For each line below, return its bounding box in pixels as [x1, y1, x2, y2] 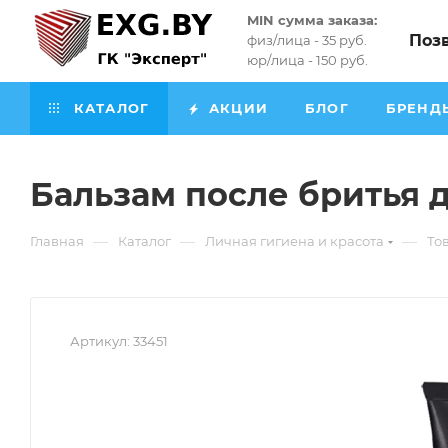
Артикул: [70, 333, 130, 349]
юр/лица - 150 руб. [247, 52, 368, 68]
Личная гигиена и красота [205, 233, 384, 249]
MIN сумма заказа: [247, 12, 377, 28]
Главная [30, 233, 84, 249]
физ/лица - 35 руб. [247, 32, 367, 48]
